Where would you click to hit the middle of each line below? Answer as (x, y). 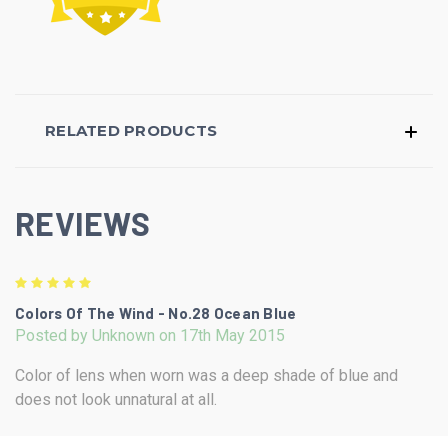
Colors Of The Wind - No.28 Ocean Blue (156, 312)
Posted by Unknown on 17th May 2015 (150, 335)
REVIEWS (82, 222)
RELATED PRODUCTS (131, 130)
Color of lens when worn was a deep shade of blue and (206, 375)
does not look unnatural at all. (116, 399)
